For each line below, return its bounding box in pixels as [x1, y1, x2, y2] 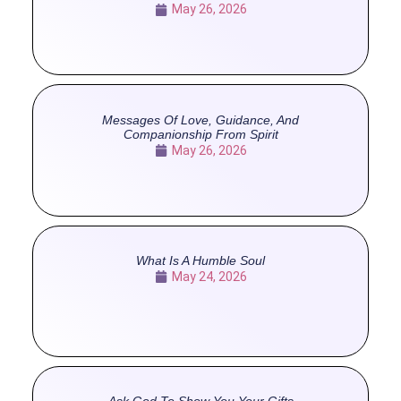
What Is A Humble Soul [136, 252, 265, 268]
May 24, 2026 [171, 269, 247, 284]
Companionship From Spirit [123, 126, 278, 141]
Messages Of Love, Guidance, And [102, 112, 299, 127]
